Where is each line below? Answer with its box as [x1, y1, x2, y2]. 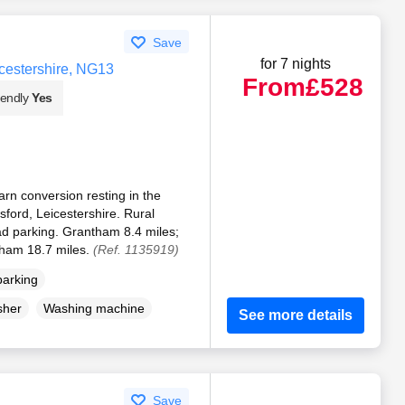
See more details [239, 306, 353, 323]
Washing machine [42, 300, 145, 316]
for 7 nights [260, 56, 332, 72]
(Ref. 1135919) [92, 242, 179, 258]
